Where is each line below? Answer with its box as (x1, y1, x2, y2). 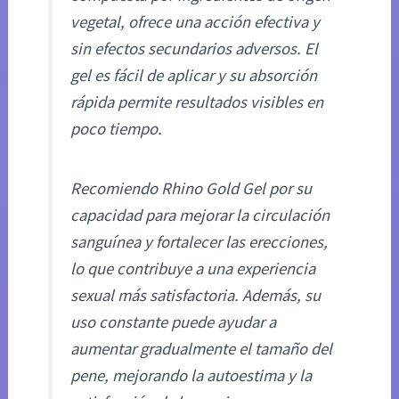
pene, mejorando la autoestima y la (70, 365, 313, 387)
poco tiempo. (70, 118, 163, 140)
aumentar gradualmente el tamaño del (70, 338, 333, 360)
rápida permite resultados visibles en (70, 92, 324, 113)
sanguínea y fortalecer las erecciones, (70, 232, 329, 253)
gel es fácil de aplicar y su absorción (70, 65, 318, 86)
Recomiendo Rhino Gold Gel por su (70, 178, 313, 199)
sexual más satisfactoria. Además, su (70, 285, 322, 306)
